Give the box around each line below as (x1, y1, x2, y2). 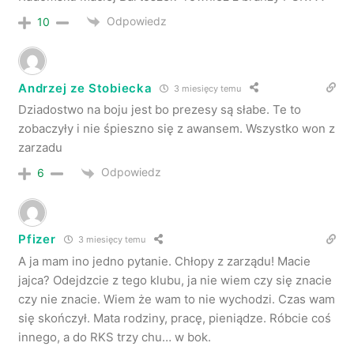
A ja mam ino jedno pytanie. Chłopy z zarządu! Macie (18, 253, 311, 269)
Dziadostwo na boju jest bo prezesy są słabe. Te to (18, 102, 302, 118)
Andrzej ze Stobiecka (18, 80, 153, 96)
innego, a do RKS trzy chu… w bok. (18, 329, 212, 345)
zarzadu (18, 140, 63, 156)
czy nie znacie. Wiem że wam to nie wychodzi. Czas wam (18, 291, 336, 307)
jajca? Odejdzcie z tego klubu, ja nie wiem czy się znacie (18, 272, 333, 288)
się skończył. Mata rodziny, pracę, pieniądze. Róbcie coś (18, 310, 332, 326)
